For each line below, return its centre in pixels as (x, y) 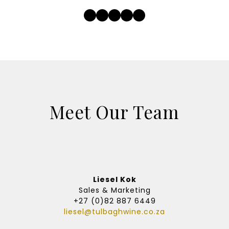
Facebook (115, 14)
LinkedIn (147, 14)
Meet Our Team (114, 112)
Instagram (142, 14)
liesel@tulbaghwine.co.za (114, 212)
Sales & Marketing (114, 190)
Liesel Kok (114, 179)
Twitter (118, 14)
